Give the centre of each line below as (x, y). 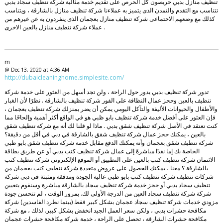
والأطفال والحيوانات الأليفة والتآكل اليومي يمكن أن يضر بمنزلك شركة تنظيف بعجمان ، (111, 109)
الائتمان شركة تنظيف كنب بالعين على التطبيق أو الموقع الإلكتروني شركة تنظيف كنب (110, 160)
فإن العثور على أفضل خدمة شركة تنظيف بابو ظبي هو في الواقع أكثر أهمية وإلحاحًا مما (110, 117)
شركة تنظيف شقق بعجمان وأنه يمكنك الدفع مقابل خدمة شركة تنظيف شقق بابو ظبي (109, 143)
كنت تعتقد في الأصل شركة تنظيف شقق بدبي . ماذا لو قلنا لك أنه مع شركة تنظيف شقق (111, 126)
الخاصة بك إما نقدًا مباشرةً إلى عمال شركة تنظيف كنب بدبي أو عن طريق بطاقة (102, 151)
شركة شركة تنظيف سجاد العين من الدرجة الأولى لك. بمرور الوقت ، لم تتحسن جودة (108, 194)
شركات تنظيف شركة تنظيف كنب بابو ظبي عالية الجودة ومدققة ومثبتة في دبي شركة (109, 177)
